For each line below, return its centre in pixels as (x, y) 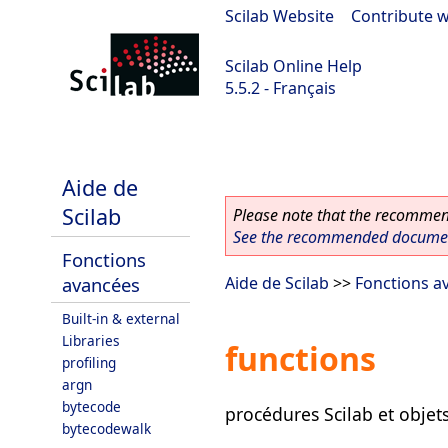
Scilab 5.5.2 (51, 141)
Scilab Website (279, 16)
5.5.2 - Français (280, 88)
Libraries (91, 340)
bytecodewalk (106, 428)
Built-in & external (121, 318)
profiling (89, 362)
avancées (101, 284)
